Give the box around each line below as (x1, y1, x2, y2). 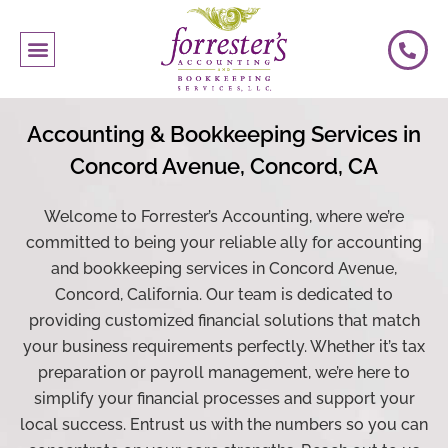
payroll (150, 362, 204, 382)
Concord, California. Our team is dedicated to (55, 284, 393, 304)
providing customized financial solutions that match (28, 310, 420, 330)
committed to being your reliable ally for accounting (26, 232, 422, 252)
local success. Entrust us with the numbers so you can (20, 414, 428, 434)
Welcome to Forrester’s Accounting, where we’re (44, 206, 404, 226)
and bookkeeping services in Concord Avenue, (51, 258, 397, 278)
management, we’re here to (204, 362, 410, 382)
